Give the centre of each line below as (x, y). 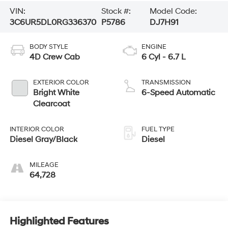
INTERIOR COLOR (37, 129)
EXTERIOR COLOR (61, 82)
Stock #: (116, 11)
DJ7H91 (164, 23)
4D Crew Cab (54, 57)
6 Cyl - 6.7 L (164, 57)
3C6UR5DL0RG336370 (53, 23)
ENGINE (154, 47)
